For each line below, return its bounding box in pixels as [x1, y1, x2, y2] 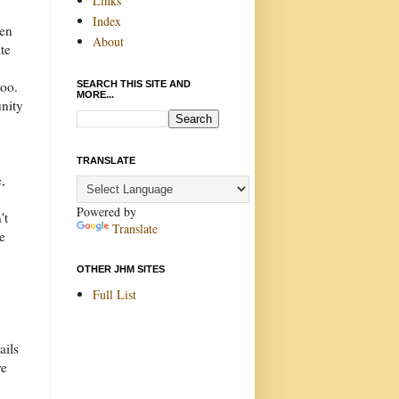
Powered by [77, 203, 136, 220]
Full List [92, 285, 136, 303]
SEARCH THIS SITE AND [77, 78, 191, 89]
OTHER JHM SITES [77, 264, 165, 274]
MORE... [77, 89, 114, 100]
